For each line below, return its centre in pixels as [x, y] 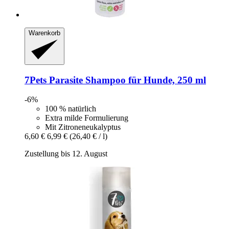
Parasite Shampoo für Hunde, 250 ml [126, 80]
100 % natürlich [71, 109]
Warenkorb [44, 33]
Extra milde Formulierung [87, 118]
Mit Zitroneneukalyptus [83, 127]
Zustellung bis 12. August [66, 154]
